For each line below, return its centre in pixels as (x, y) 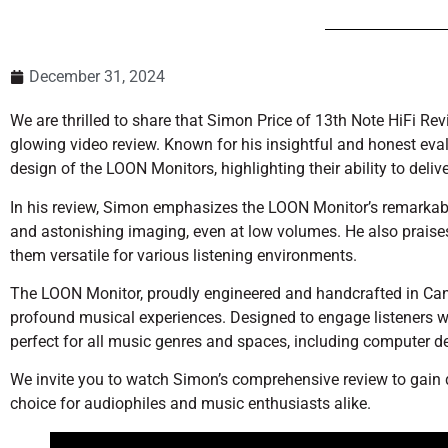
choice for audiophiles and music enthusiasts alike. (190, 404)
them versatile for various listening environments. (183, 255)
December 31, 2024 (97, 77)
